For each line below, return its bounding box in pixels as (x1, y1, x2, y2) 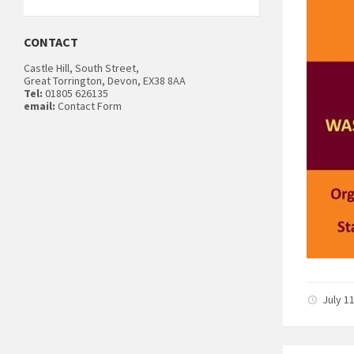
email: (24, 98, 55, 113)
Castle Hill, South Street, (24, 60, 139, 75)
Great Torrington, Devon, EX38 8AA (24, 73, 186, 88)
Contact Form (55, 98, 122, 113)
